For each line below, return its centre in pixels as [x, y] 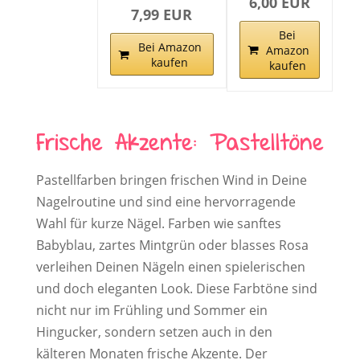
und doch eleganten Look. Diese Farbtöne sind [176, 289]
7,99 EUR [162, 15]
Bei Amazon [170, 47]
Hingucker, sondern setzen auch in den [154, 332]
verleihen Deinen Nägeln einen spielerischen [170, 267]
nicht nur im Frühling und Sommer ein [151, 311]
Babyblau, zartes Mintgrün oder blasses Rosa [172, 245]
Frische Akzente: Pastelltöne [180, 145]
